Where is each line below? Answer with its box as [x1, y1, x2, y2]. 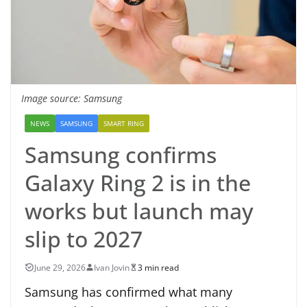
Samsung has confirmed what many [25, 283, 232, 300]
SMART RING [103, 118, 144, 128]
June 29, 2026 [34, 261, 86, 273]
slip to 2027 [25, 223, 143, 254]
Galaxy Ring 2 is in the [25, 167, 251, 197]
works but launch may [25, 195, 254, 225]
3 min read [138, 261, 179, 273]
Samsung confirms [25, 139, 217, 169]
